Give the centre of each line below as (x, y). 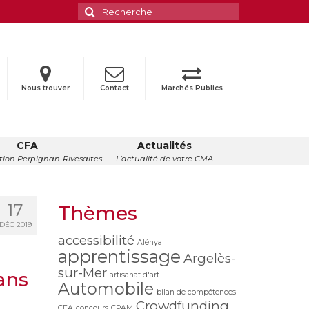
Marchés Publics (192, 88)
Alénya (149, 242)
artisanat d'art (134, 275)
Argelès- (209, 258)
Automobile (106, 288)
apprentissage (119, 256)
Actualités (164, 146)
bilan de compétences (196, 292)
